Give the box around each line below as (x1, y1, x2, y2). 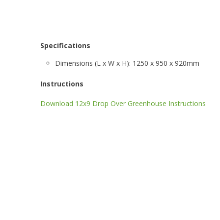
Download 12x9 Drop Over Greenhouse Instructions (40, 98, 206, 108)
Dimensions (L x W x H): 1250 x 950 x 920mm (55, 58, 199, 68)
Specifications (40, 40, 90, 50)
